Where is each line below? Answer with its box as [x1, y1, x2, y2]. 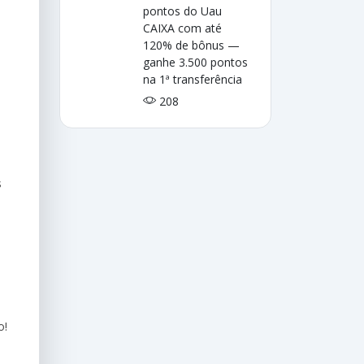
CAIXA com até [143, 20, 223, 36]
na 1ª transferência [143, 71, 243, 87]
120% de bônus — [143, 37, 240, 53]
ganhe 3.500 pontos [143, 54, 249, 70]
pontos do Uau [143, 3, 223, 19]
